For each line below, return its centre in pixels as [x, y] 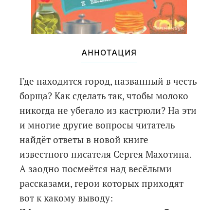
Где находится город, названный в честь [109, 81]
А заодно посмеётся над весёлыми [96, 169]
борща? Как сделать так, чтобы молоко [104, 96]
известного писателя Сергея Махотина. [106, 154]
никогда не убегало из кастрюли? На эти [108, 110]
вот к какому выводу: [66, 198]
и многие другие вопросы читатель [98, 125]
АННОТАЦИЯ [109, 53]
